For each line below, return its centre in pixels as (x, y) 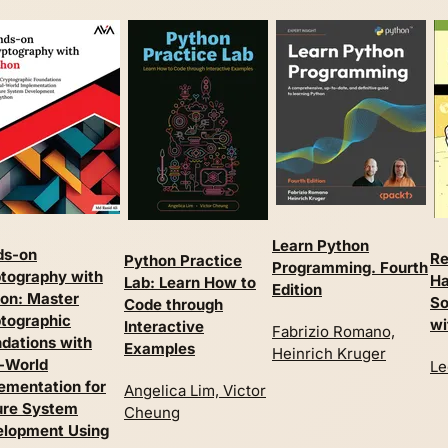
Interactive (164, 326)
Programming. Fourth (350, 267)
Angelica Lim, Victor (195, 390)
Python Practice (183, 260)
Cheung (152, 412)
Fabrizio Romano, (333, 331)
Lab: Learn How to (190, 282)
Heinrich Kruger (329, 353)
